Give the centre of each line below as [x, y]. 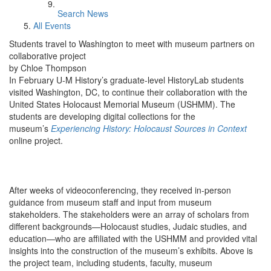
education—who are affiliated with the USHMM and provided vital [133, 238]
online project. [36, 140]
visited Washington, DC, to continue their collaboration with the [128, 92]
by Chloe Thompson [48, 68]
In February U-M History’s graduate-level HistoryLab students [126, 80]
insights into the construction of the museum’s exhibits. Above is [131, 250]
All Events [52, 25]
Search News [83, 13]
